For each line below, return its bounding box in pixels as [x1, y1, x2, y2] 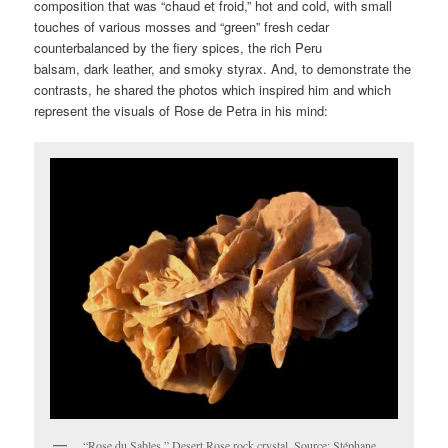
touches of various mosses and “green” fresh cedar [34, 16, 330, 36]
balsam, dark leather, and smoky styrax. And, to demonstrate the [34, 58, 412, 78]
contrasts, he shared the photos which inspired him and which [34, 79, 392, 99]
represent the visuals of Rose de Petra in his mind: [34, 100, 329, 120]
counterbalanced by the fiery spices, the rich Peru [34, 37, 323, 57]
